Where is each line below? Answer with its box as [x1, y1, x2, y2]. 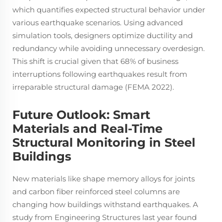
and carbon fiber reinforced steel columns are [12, 186, 180, 196]
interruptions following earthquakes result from [12, 69, 187, 79]
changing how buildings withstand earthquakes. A [12, 199, 198, 209]
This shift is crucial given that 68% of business [12, 56, 178, 66]
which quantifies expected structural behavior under [12, 4, 205, 14]
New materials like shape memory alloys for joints [12, 173, 195, 183]
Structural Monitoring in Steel [12, 135, 195, 150]
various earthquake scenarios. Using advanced [12, 17, 183, 27]
